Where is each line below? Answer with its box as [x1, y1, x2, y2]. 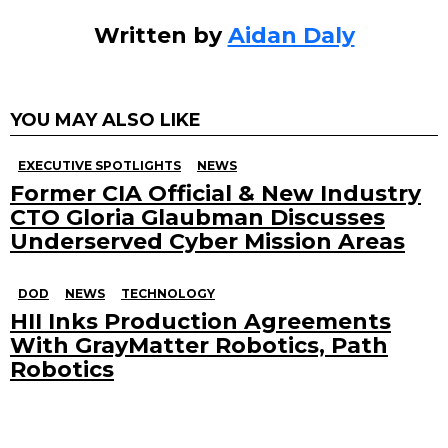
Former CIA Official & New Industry [10, 179, 421, 207]
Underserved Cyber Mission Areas [10, 227, 405, 255]
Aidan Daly [227, 21, 355, 49]
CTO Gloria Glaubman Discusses [10, 203, 385, 231]
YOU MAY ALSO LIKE [10, 108, 201, 131]
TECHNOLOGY [121, 285, 215, 301]
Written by [93, 21, 228, 49]
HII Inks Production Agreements [10, 307, 391, 335]
